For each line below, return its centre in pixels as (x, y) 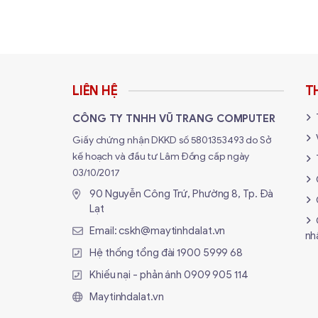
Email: (104, 231)
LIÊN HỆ (95, 91)
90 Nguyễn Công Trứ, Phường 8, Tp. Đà (182, 194)
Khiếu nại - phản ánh (137, 275)
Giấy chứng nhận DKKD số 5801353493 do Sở (172, 141)
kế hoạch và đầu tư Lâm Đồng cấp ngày (161, 157)
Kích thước (107, 15)
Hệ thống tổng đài (133, 253)
